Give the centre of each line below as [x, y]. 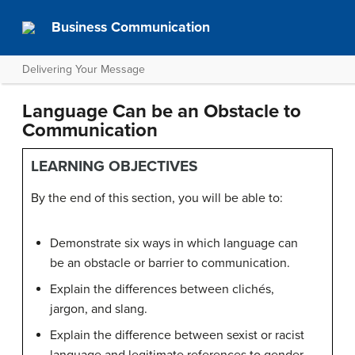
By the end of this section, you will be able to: [157, 198]
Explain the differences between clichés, [162, 289]
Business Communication [131, 27]
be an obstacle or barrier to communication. [170, 263]
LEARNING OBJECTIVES [115, 166]
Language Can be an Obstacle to [162, 111]
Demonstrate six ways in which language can [174, 243]
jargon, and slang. [99, 309]
